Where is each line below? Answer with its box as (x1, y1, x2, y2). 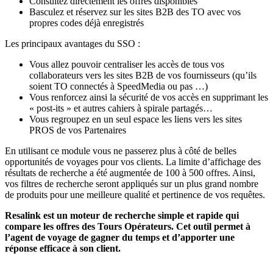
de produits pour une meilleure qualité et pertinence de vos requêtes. (5, 189, 265, 200)
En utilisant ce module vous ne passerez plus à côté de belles (5, 145, 236, 156)
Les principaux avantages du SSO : (5, 38, 140, 49)
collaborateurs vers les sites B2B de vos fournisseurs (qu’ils (29, 69, 257, 80)
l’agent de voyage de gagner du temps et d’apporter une (5, 232, 235, 243)
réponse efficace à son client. (5, 243, 121, 253)
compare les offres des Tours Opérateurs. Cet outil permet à (5, 221, 250, 232)
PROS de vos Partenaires (29, 124, 126, 135)
